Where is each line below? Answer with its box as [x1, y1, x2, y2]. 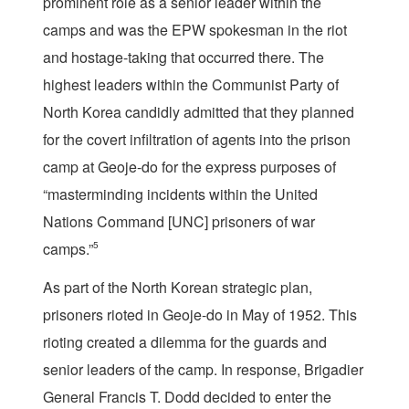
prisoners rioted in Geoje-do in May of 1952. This [43, 304, 357, 326]
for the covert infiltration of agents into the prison [43, 129, 351, 151]
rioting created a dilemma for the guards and [43, 331, 327, 353]
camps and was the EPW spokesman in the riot [43, 19, 347, 41]
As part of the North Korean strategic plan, [43, 277, 312, 299]
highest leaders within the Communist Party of [43, 74, 339, 96]
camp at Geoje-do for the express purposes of [43, 156, 336, 178]
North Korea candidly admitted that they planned [43, 101, 354, 123]
